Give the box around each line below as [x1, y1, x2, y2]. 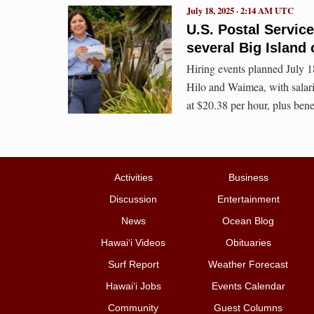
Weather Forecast [208, 259, 288, 271]
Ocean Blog [222, 215, 274, 227]
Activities [114, 172, 153, 184]
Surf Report [107, 259, 159, 271]
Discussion [109, 193, 157, 205]
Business [228, 172, 268, 184]
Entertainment [217, 193, 280, 205]
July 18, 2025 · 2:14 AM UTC [186, 4, 294, 17]
